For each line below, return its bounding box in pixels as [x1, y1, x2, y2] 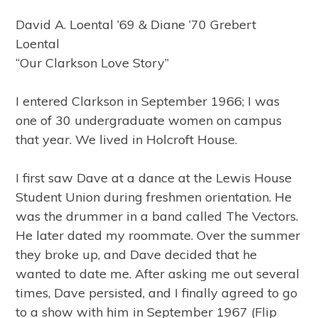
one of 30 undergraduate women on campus [16, 112, 283, 128]
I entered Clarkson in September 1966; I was [16, 93, 280, 109]
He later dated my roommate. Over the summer [16, 227, 301, 243]
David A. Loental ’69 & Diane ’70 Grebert [16, 16, 257, 33]
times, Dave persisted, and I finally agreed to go [16, 285, 298, 301]
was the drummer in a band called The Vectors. [16, 208, 299, 224]
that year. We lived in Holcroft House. [16, 131, 238, 148]
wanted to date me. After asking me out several [16, 265, 300, 282]
